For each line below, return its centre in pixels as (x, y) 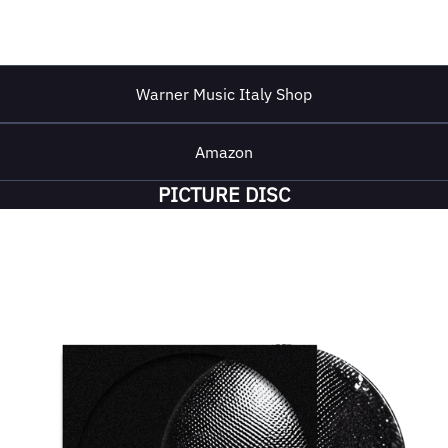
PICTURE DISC (224, 194)
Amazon (224, 152)
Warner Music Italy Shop (224, 94)
